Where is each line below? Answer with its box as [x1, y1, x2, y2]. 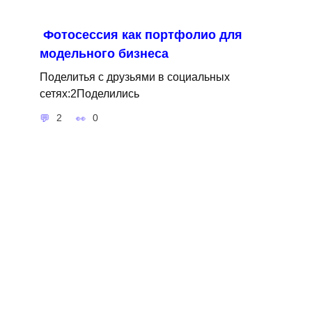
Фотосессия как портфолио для [42, 27, 242, 42]
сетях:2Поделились [39, 87, 139, 100]
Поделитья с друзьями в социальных [39, 70, 230, 84]
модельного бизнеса [39, 46, 169, 61]
